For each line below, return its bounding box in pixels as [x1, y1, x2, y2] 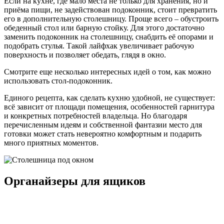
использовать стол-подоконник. [4, 76, 112, 85]
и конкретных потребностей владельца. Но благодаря [4, 111, 187, 120]
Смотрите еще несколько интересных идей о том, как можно [4, 67, 211, 76]
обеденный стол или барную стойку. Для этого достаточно [4, 23, 204, 32]
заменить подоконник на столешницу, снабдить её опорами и [4, 32, 213, 41]
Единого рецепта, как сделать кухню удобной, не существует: [4, 93, 215, 102]
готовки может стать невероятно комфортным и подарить [4, 129, 201, 138]
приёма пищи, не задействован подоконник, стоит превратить [4, 5, 217, 14]
